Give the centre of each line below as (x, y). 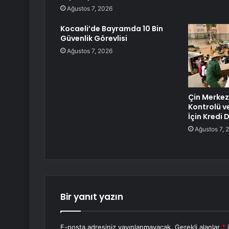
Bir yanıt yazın (92, 197)
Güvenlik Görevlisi (94, 39)
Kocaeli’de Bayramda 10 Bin (112, 29)
